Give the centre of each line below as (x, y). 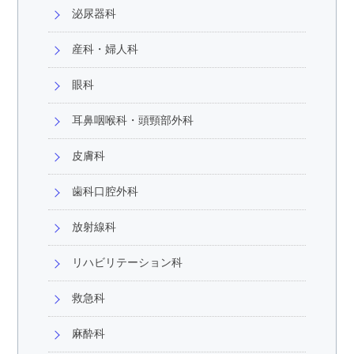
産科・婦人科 (105, 49)
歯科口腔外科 (105, 192)
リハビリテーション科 (128, 263)
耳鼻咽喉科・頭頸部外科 (133, 121)
